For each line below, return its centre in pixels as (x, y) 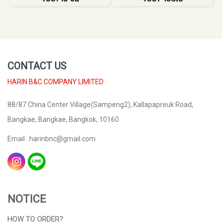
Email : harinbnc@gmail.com (52, 139)
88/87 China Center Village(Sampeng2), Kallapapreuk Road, (100, 104)
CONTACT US (37, 66)
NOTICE (27, 199)
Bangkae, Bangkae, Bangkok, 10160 (63, 119)
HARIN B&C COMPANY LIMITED (55, 82)
